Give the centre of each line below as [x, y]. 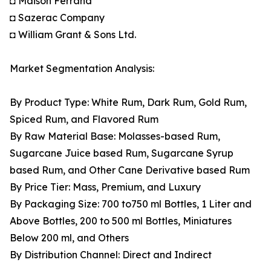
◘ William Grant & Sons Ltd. [73, 35]
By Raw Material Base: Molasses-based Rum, [115, 136]
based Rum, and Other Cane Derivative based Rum [130, 170]
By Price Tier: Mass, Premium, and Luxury [105, 187]
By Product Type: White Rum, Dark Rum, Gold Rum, [128, 103]
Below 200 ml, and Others [69, 238]
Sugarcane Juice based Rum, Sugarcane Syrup [122, 153]
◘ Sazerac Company [57, 18]
